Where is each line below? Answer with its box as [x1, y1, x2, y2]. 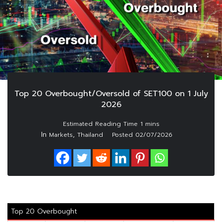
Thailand [77, 130, 103, 140]
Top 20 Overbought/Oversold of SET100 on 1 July [14, 88, 208, 100]
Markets [49, 130, 73, 140]
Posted [111, 130, 135, 140]
